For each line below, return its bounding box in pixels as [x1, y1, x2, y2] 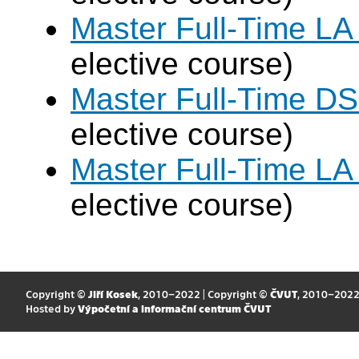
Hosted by [25, 302, 78, 315]
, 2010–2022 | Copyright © [137, 288, 270, 301]
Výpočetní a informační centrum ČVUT [77, 302, 271, 315]
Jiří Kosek [87, 288, 138, 301]
